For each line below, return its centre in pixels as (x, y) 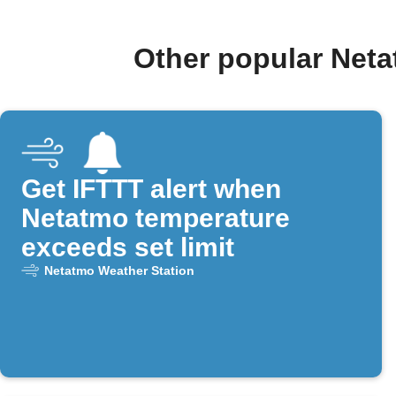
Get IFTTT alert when (151, 189)
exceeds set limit (128, 247)
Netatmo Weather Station (119, 271)
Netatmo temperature (156, 218)
